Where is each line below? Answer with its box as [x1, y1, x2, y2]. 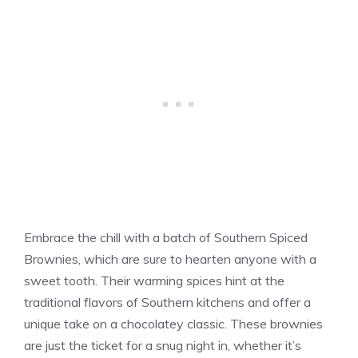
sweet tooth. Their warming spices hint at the [24, 272, 284, 289]
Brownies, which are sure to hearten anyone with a [24, 251, 316, 268]
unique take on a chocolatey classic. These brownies [24, 316, 323, 332]
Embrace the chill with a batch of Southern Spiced [24, 229, 308, 246]
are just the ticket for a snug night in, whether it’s [24, 337, 301, 354]
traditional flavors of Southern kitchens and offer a [24, 294, 311, 311]
